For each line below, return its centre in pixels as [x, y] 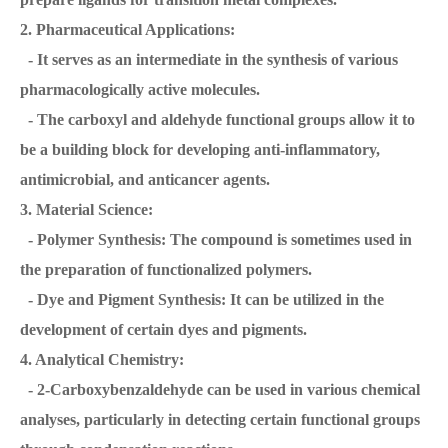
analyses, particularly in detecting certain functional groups [220, 420]
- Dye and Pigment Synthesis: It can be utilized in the [202, 300]
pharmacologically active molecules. [140, 90]
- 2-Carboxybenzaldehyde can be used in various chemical [220, 390]
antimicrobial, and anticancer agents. [145, 180]
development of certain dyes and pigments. [163, 330]
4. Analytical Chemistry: [102, 360]
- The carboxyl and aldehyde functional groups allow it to [217, 120]
